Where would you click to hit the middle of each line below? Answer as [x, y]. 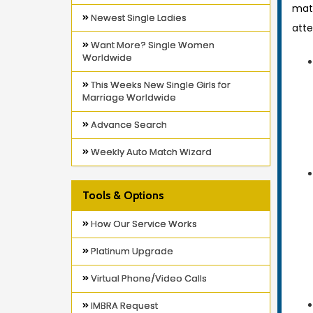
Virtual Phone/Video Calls [148, 278]
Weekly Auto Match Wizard [150, 152]
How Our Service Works [143, 224]
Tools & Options [123, 195]
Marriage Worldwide [129, 97]
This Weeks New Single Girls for [160, 85]
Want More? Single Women [152, 45]
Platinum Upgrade [131, 251]
